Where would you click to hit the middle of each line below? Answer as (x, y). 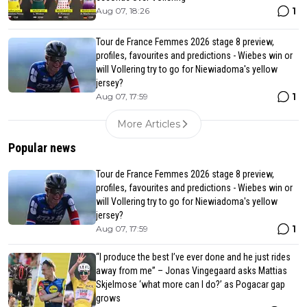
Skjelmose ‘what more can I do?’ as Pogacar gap (191, 285)
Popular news (42, 148)
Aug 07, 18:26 (123, 11)
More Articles (149, 124)
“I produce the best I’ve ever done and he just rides (193, 257)
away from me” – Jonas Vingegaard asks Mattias (192, 271)
